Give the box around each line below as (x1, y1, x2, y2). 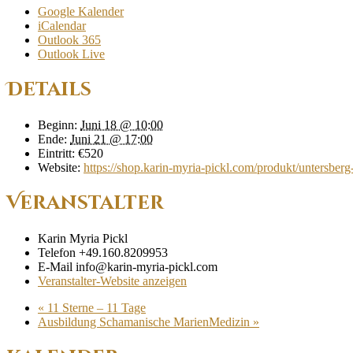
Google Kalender (38, 4, 124, 18)
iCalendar (38, 18, 86, 32)
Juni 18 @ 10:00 (80, 117, 163, 132)
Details (6, 76, 91, 102)
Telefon (38, 245, 79, 259)
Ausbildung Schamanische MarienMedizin (38, 314, 253, 329)
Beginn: (38, 117, 77, 132)
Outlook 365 (38, 32, 101, 46)
